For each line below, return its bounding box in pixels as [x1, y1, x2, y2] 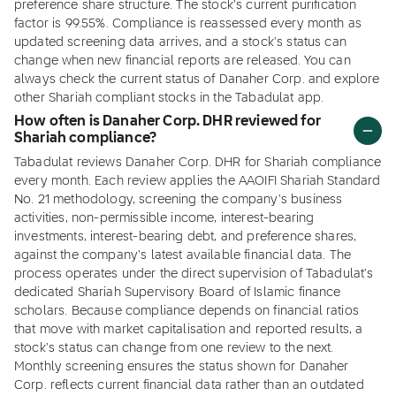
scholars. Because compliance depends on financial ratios [14, 305, 359, 317]
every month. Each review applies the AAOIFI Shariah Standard [14, 175, 381, 187]
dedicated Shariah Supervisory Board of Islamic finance [14, 286, 341, 299]
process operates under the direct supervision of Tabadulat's [14, 268, 374, 280]
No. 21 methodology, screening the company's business [14, 194, 343, 206]
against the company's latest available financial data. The [14, 249, 352, 262]
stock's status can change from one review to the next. [14, 342, 334, 354]
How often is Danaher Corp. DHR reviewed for [14, 115, 321, 129]
